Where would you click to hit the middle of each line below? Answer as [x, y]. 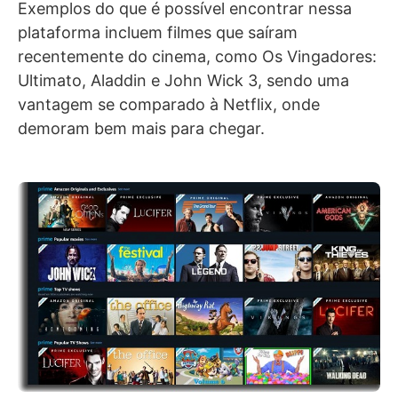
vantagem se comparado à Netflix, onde [169, 105]
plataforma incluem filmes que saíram [158, 33]
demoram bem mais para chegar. [141, 129]
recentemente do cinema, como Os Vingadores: [197, 57]
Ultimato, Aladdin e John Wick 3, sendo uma [183, 81]
